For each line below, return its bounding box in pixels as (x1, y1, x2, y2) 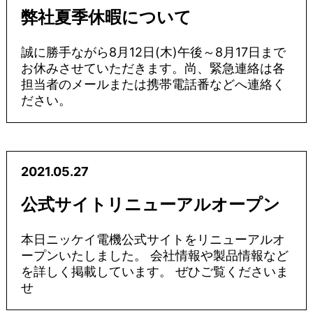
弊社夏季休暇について (20, 7, 191, 27)
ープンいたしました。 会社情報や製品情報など (20, 248, 289, 263)
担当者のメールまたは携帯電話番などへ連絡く (20, 77, 285, 92)
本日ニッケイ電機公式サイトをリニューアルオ (20, 232, 285, 247)
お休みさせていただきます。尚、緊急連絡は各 (20, 61, 285, 75)
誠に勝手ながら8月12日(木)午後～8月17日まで (20, 45, 286, 59)
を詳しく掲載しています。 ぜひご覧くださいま (20, 264, 289, 279)
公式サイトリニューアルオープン (20, 194, 280, 214)
